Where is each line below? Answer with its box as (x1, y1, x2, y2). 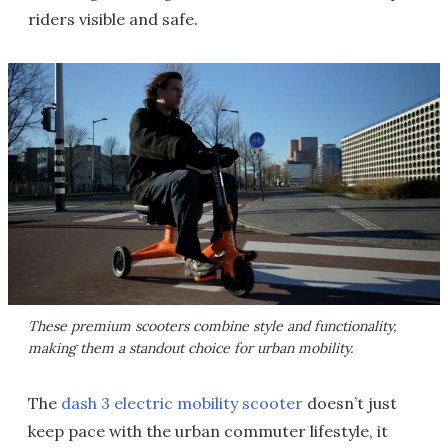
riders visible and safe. (28, 8, 198, 29)
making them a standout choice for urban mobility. (28, 339, 353, 358)
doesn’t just (303, 393, 397, 414)
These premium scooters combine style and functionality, (28, 317, 397, 336)
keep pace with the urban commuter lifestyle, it (28, 421, 388, 442)
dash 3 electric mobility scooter (61, 393, 303, 414)
